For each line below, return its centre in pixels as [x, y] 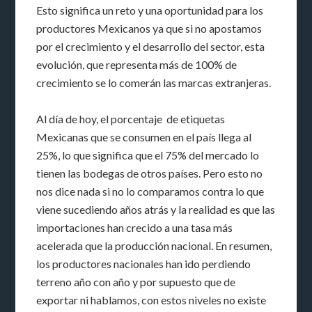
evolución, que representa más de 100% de [137, 65]
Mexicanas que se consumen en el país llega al [144, 137]
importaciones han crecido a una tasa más [135, 228]
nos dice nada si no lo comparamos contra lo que [150, 192]
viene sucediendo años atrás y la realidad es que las [156, 210]
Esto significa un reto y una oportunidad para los [150, 10]
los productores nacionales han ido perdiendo [144, 264]
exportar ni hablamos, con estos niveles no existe [151, 300]
